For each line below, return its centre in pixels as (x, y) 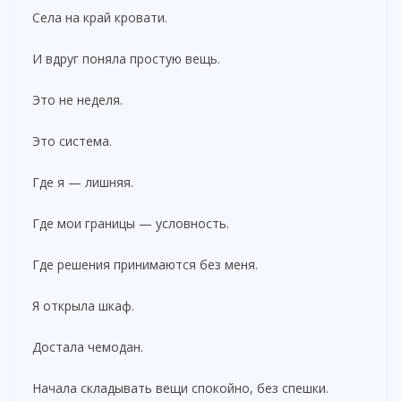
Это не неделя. (77, 99)
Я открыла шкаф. (83, 305)
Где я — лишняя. (83, 182)
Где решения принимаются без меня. (145, 264)
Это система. (72, 141)
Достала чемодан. (88, 346)
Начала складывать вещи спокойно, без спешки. (180, 388)
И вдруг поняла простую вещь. (126, 58)
